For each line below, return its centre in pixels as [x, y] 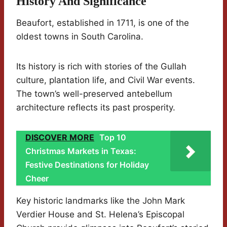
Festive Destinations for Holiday [87, 164]
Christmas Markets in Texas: [81, 151]
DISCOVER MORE [60, 137]
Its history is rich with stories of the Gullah [101, 66]
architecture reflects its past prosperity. [96, 107]
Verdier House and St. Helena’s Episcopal [100, 214]
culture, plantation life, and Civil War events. [106, 80]
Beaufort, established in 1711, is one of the [103, 23]
